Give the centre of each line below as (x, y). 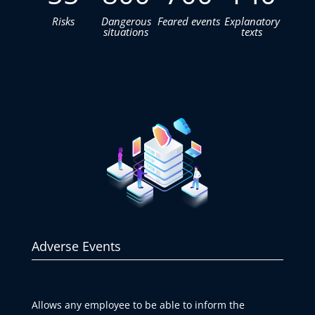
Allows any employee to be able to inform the (138, 304)
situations (126, 31)
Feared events (189, 21)
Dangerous (126, 21)
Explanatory (252, 21)
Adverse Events (76, 246)
